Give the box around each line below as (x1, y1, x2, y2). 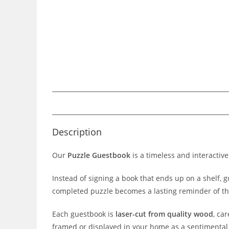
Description (52, 126, 102, 139)
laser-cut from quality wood (116, 209, 213, 219)
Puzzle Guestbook (67, 150, 130, 161)
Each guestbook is (52, 209, 116, 219)
